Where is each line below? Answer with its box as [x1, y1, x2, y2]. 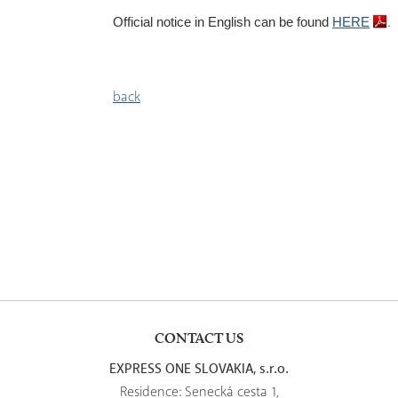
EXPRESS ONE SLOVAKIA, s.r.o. [109, 359, 289, 379]
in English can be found [191, 15, 332, 29]
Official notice [113, 15, 191, 29]
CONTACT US [155, 330, 243, 346]
